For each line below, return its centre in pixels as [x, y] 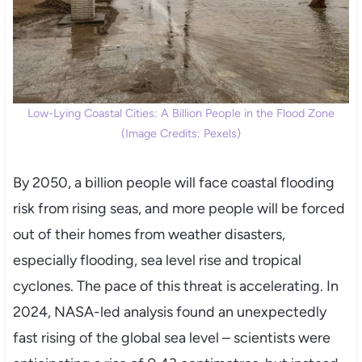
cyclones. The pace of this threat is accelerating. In [175, 286]
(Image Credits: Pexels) [181, 134]
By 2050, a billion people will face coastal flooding [173, 183]
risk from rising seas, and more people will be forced [179, 209]
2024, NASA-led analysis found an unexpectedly [169, 312]
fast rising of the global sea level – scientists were [171, 338]
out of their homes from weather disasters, [149, 235]
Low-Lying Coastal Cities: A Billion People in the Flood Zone [181, 114]
